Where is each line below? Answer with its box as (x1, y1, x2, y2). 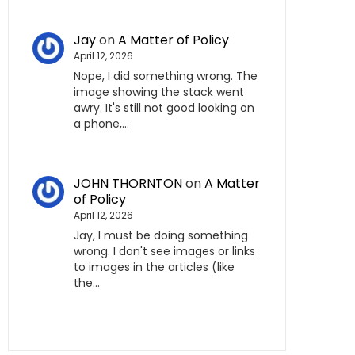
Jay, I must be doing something (74, 227, 248, 243)
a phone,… (74, 115, 129, 132)
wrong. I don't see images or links (74, 242, 255, 259)
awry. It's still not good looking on (74, 99, 254, 116)
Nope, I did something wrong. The (74, 67, 258, 84)
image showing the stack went (74, 83, 244, 100)
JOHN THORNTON (74, 174, 182, 193)
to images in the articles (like (74, 258, 235, 275)
